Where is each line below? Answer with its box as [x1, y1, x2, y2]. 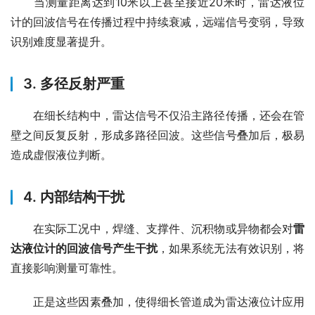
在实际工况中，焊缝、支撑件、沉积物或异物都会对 [11, 221, 293, 236]
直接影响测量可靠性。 [11, 261, 123, 276]
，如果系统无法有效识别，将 [157, 241, 305, 256]
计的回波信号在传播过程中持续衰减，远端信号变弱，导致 [11, 15, 304, 30]
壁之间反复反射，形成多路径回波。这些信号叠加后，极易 [11, 128, 304, 143]
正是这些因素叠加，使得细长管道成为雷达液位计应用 [11, 295, 304, 309]
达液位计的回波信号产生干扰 [11, 241, 158, 256]
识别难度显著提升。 [11, 34, 112, 49]
